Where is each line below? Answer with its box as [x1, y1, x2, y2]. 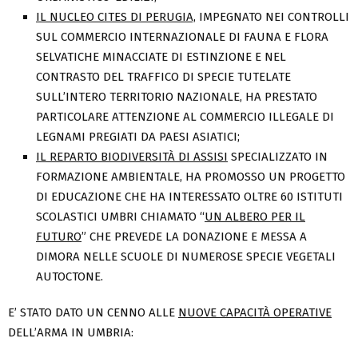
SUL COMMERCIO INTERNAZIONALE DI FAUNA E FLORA [36, 30, 328, 45]
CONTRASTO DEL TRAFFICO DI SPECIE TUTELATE [36, 70, 291, 85]
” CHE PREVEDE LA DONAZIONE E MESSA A [82, 229, 307, 245]
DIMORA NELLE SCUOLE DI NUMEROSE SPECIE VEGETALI [36, 249, 336, 265]
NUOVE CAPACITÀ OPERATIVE [178, 305, 332, 320]
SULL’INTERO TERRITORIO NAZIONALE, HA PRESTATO [36, 89, 317, 105]
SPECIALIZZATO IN [228, 149, 328, 165]
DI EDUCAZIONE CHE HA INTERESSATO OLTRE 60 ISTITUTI [36, 189, 343, 205]
